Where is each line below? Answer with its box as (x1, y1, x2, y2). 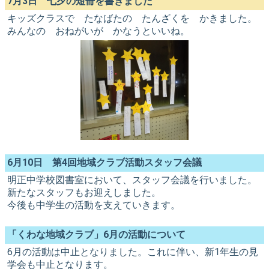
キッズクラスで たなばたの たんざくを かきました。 (7, 12, 257, 24)
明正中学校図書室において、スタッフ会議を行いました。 (7, 174, 257, 186)
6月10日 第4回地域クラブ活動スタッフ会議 (7, 157, 202, 168)
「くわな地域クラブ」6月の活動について (7, 229, 186, 240)
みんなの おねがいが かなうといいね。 (7, 25, 190, 37)
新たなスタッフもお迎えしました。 (7, 187, 161, 198)
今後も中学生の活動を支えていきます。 (7, 199, 180, 211)
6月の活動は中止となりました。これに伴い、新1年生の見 (7, 246, 258, 258)
